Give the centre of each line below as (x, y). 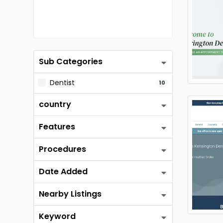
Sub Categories (71, 61)
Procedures (62, 149)
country (55, 104)
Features (57, 127)
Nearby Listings (70, 194)
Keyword (57, 216)
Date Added (63, 171)
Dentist (62, 83)
